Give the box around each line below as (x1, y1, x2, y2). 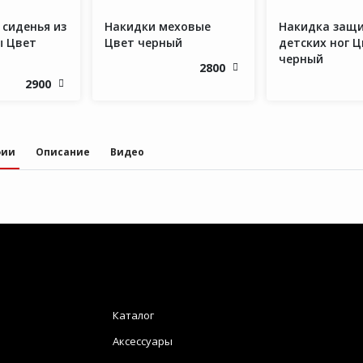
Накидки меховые (105, 19, 211, 34)
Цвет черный (105, 35, 182, 50)
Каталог (113, 308, 154, 322)
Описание (36, 145, 90, 159)
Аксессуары (113, 334, 173, 348)
